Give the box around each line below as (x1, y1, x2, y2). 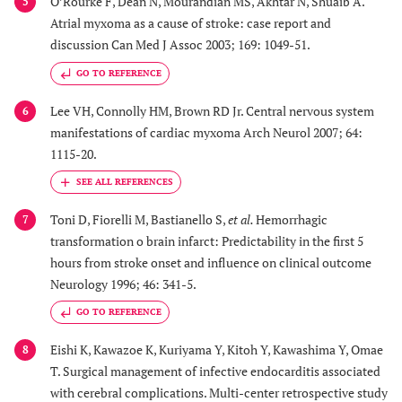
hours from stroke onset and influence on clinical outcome (50, 254, 371, 272)
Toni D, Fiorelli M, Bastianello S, (50, 211, 228, 229)
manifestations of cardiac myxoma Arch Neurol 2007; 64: (50, 123, 363, 141)
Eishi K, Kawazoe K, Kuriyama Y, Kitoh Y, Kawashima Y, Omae (50, 341, 383, 359)
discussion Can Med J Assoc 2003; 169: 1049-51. (50, 36, 310, 54)
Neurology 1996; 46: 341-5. (50, 275, 197, 293)
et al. (228, 211, 256, 229)
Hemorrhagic (256, 211, 328, 229)
